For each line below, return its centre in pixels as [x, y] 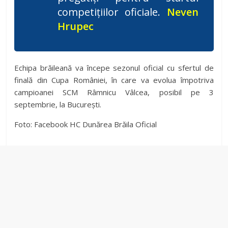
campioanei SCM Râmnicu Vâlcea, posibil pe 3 [114, 92]
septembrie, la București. [58, 105]
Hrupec [76, 26]
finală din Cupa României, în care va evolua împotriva [114, 80]
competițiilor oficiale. [112, 12]
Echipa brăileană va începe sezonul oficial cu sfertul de [114, 68]
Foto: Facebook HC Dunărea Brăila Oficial [86, 124]
